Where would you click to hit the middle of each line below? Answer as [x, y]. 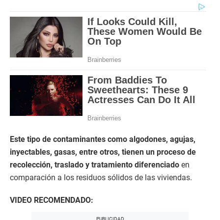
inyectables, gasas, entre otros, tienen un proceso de [103, 152]
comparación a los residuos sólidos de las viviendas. [101, 177]
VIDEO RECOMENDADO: [52, 200]
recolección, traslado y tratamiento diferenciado [96, 165]
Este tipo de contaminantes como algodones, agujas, [103, 139]
